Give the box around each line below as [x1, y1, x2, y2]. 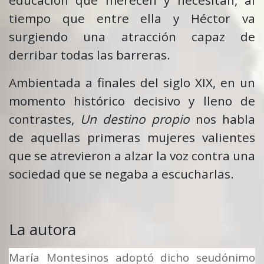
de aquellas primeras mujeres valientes [9, 129, 255, 146]
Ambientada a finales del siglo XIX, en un [9, 74, 255, 91]
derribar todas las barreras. [9, 47, 170, 64]
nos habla [190, 111, 255, 128]
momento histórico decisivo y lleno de [9, 93, 255, 110]
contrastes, [9, 111, 80, 128]
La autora [9, 219, 76, 240]
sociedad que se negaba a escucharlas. [9, 166, 234, 183]
